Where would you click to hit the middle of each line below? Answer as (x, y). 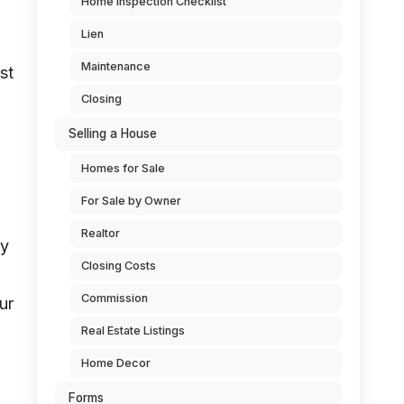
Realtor (101, 233)
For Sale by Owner (131, 201)
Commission (115, 298)
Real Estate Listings (133, 331)
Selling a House (113, 133)
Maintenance (116, 66)
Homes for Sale (123, 168)
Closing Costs (119, 266)
